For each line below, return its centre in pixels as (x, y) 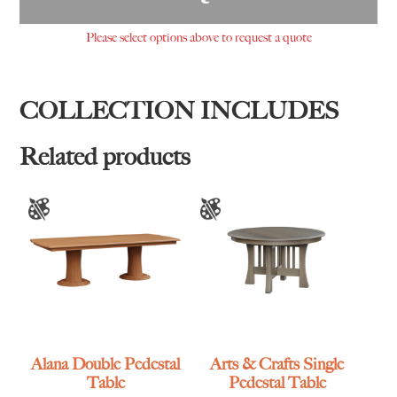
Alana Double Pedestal (106, 365)
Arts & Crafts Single (277, 365)
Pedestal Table (277, 383)
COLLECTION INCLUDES (179, 110)
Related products (105, 156)
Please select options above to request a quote (198, 37)
